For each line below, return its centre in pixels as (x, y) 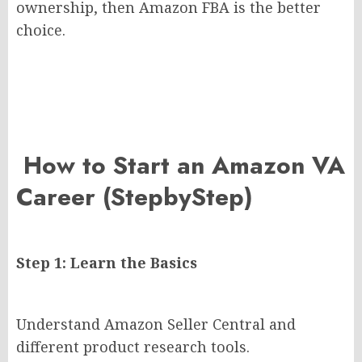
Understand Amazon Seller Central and (156, 324)
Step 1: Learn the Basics (107, 263)
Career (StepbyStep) (135, 197)
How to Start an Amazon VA (181, 166)
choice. (41, 30)
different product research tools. (133, 347)
